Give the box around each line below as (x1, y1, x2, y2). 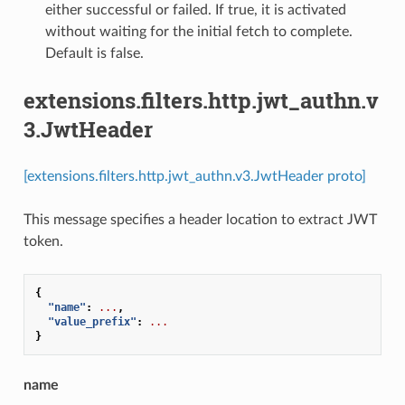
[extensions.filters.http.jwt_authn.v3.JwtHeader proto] (23, 168, 366, 184)
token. (23, 233, 63, 249)
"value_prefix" (47, 315, 137, 328)
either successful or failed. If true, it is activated (44, 2, 346, 17)
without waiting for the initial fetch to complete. (44, 24, 353, 39)
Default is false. (44, 45, 144, 61)
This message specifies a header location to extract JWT (23, 212, 377, 227)
